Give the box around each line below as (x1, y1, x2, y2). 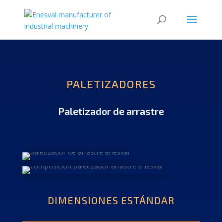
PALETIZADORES (66, 77, 156, 90)
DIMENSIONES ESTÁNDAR (47, 194, 174, 206)
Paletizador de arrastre (57, 105, 164, 117)
